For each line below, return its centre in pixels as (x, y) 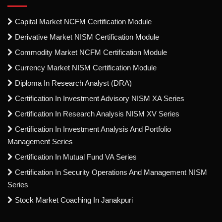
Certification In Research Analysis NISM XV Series (96, 113)
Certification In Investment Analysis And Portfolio (92, 129)
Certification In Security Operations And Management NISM (110, 172)
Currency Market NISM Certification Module (85, 67)
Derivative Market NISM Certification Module (86, 37)
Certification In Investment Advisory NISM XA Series (99, 98)
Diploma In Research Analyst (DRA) (72, 83)
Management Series (40, 141)
